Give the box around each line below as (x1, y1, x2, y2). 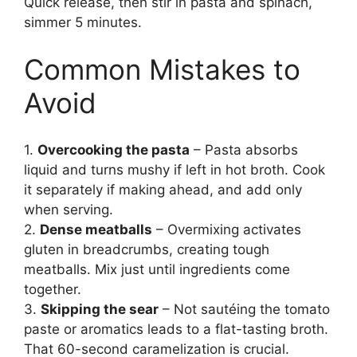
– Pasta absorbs (190, 141, 298, 158)
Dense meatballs (40, 221, 152, 237)
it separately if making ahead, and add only (24, 181, 302, 198)
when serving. (24, 201, 113, 218)
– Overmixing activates (152, 221, 301, 237)
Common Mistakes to (24, 53, 300, 87)
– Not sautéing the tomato (159, 300, 330, 317)
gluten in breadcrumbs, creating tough (24, 241, 269, 257)
